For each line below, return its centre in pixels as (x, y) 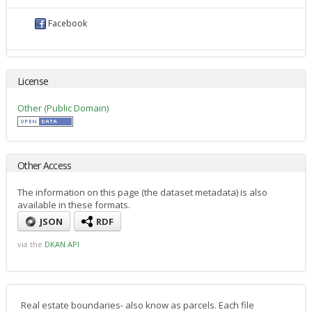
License (33, 81)
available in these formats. (74, 205)
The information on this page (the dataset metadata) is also (142, 193)
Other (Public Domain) (63, 108)
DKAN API (62, 244)
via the (31, 244)
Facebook (67, 23)
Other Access (45, 166)
